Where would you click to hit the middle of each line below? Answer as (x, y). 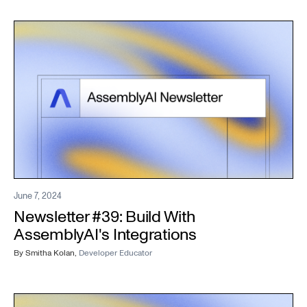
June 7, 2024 (38, 196)
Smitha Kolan (50, 253)
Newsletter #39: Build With (105, 217)
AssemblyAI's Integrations (105, 234)
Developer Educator (115, 253)
